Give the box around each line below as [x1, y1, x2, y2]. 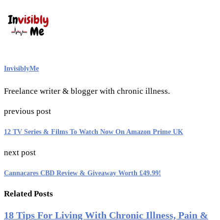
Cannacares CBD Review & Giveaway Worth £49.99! [4, 169, 161, 177]
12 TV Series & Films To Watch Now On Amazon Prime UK [4, 128, 183, 136]
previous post [4, 106, 51, 116]
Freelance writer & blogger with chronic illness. [4, 86, 170, 96]
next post [4, 147, 36, 157]
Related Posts [4, 189, 53, 198]
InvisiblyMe [4, 64, 39, 72]
